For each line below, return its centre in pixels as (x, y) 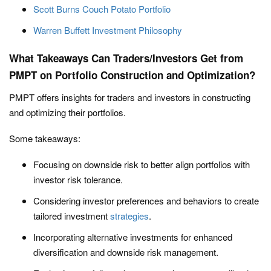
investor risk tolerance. (78, 180)
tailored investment (72, 216)
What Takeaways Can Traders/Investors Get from (126, 58)
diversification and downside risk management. (126, 252)
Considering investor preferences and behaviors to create (146, 201)
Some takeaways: (45, 139)
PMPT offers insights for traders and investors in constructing (130, 97)
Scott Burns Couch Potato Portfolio (102, 9)
